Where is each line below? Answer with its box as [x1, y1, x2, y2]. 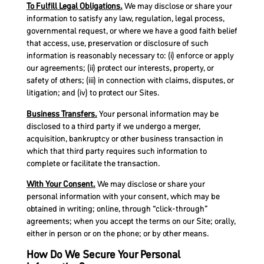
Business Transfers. [26, 107, 97, 120]
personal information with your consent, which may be [26, 190, 220, 202]
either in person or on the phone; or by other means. [26, 227, 209, 239]
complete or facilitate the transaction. [26, 157, 160, 169]
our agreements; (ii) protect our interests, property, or [26, 62, 214, 74]
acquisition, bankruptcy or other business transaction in [26, 132, 223, 144]
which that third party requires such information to [26, 144, 207, 157]
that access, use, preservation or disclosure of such [26, 37, 209, 49]
